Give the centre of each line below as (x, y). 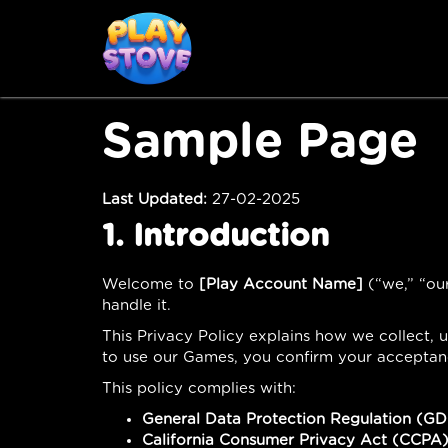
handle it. (136, 305)
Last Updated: (154, 199)
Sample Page (260, 142)
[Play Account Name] (281, 284)
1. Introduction (215, 236)
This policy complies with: (199, 388)
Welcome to (150, 284)
